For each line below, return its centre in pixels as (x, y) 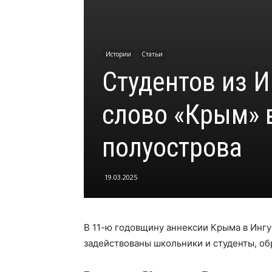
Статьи (152, 54)
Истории (118, 54)
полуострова (172, 148)
